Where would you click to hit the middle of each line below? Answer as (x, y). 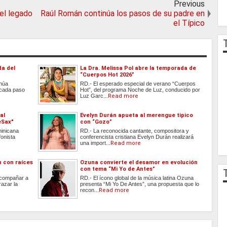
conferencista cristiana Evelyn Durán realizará (137, 137)
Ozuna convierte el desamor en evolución (139, 163)
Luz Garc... (94, 96)
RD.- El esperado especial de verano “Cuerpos (138, 84)
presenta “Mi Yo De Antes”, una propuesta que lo (140, 184)
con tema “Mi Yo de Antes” (118, 169)
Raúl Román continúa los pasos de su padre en (122, 14)
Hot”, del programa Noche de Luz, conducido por (140, 90)
